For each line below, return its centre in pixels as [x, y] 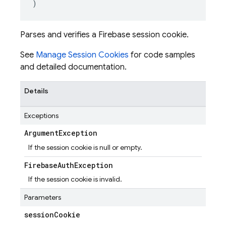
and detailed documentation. [73, 67]
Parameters [43, 197]
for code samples [162, 55]
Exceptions [41, 116]
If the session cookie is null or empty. [85, 147]
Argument [41, 133]
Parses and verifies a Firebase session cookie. [104, 35]
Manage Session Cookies [82, 55]
